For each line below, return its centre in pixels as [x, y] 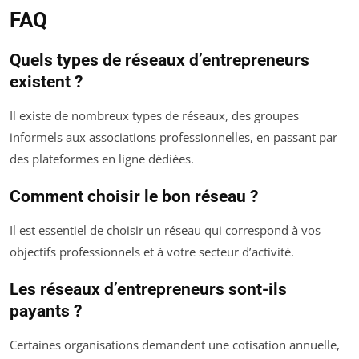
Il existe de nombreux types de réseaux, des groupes [154, 115]
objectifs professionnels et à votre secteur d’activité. [152, 251]
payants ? [46, 311]
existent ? [46, 81]
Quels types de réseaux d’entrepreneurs [159, 60]
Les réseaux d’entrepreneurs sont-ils [148, 289]
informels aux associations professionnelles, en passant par [173, 137]
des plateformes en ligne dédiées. [102, 158]
